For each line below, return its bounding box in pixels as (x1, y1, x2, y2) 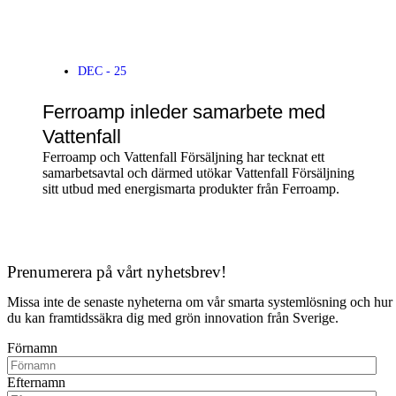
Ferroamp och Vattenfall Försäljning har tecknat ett (42, 149, 324, 165)
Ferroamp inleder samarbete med (42, 101, 325, 124)
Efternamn (7, 375, 65, 391)
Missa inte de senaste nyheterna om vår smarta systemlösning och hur (7, 294, 392, 310)
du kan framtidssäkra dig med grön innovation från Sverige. (7, 310, 339, 326)
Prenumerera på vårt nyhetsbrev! (7, 263, 226, 282)
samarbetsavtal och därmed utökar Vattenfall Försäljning (42, 165, 354, 181)
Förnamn (7, 340, 57, 356)
